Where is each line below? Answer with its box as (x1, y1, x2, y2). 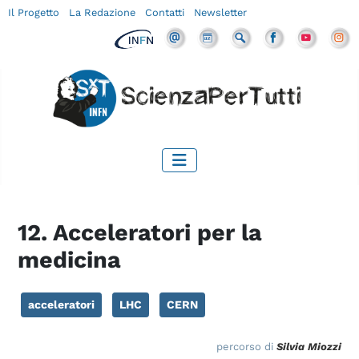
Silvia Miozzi (276, 340, 341, 353)
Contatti (145, 6, 185, 18)
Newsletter (194, 6, 248, 18)
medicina (18, 245, 121, 273)
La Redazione (69, 6, 136, 18)
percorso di (216, 340, 273, 353)
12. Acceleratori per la (18, 218, 262, 246)
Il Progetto (8, 6, 60, 18)
